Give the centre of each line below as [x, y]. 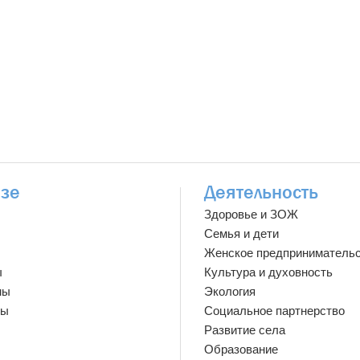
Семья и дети [241, 234]
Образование [241, 350]
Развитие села [245, 330]
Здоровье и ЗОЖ [251, 215]
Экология [230, 292]
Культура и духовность [268, 272]
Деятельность [261, 192]
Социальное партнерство [274, 311]
